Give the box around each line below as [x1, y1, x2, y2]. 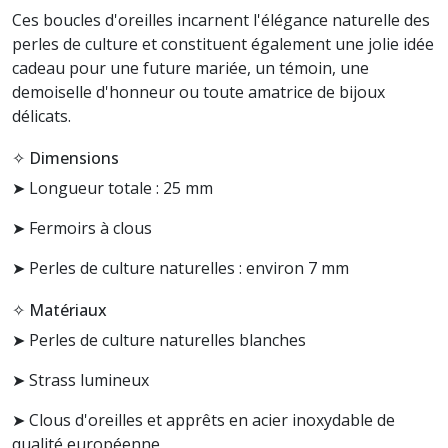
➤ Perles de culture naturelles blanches [12, 329, 306, 351]
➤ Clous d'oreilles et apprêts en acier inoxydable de [12, 409, 395, 431]
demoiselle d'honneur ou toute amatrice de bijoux [12, 81, 385, 103]
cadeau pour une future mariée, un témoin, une [12, 57, 369, 79]
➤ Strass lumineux [12, 369, 149, 391]
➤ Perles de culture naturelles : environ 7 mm [12, 257, 349, 279]
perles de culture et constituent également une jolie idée [12, 33, 434, 55]
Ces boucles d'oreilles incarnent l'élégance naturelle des [12, 9, 430, 31]
